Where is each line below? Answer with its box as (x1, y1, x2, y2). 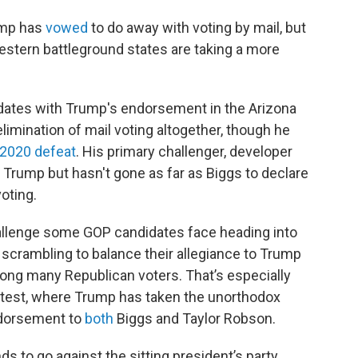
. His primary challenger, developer (76, 143, 292, 161)
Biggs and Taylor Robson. (113, 310, 276, 328)
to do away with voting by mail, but (88, 19, 306, 37)
